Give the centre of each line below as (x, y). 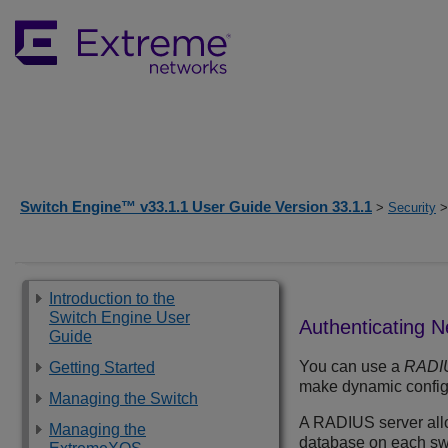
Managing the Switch (123, 398)
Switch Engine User (119, 317)
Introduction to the (112, 298)
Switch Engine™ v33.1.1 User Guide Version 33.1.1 (196, 206)
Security (412, 207)
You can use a (351, 367)
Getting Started (102, 367)
